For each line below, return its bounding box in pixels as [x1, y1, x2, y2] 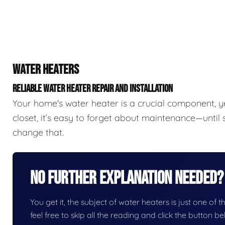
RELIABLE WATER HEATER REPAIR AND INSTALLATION [13, 82, 173, 95]
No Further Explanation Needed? [30, 168, 223, 190]
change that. [13, 127, 64, 139]
